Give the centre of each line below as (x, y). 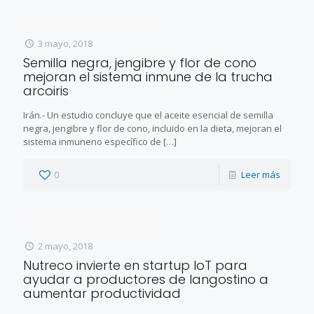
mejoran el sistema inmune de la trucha (148, 76)
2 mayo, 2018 (66, 246)
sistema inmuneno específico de (92, 141)
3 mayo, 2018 (66, 43)
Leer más (261, 174)
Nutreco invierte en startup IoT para (135, 265)
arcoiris (46, 90)
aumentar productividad (102, 293)
